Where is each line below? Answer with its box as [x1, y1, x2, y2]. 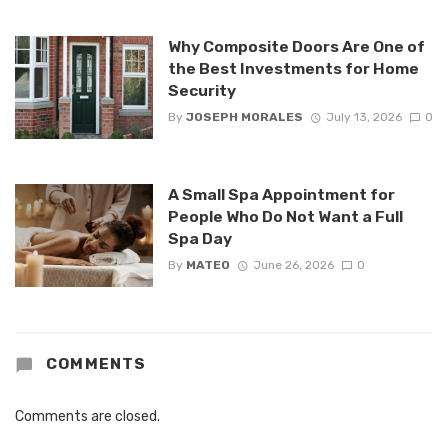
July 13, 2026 [325, 109, 402, 124]
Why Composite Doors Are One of [167, 36, 425, 56]
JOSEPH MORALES [185, 109, 303, 124]
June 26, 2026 [252, 258, 334, 273]
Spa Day [167, 228, 232, 248]
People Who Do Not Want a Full [167, 206, 403, 226]
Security [167, 80, 236, 100]
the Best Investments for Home [167, 58, 419, 78]
